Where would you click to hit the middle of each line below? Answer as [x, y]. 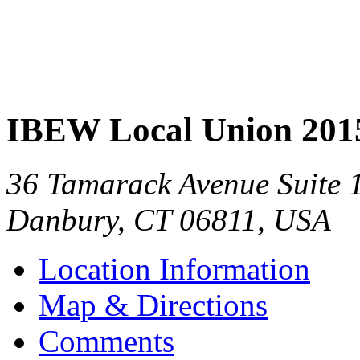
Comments [106, 341]
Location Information [174, 268]
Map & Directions [153, 305]
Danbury [62, 219]
